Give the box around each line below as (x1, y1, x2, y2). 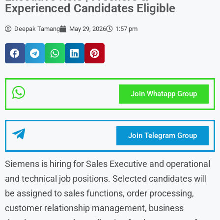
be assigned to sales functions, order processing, (5, 188, 194, 198)
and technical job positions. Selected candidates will (5, 173, 207, 184)
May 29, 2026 (69, 25, 106, 32)
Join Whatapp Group (130, 89, 197, 98)
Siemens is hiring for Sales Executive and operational (5, 158, 210, 169)
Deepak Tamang (14, 25, 60, 32)
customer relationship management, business (5, 202, 184, 213)
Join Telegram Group (128, 131, 197, 140)
